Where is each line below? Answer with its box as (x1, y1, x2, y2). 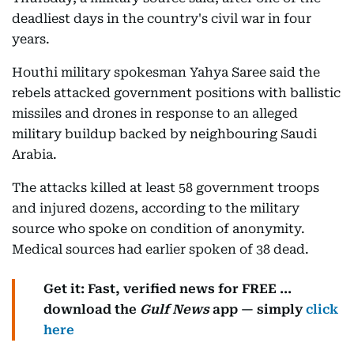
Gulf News (140, 302, 209, 317)
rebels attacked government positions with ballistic (12, 85, 341, 100)
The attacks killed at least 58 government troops (12, 180, 319, 195)
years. (12, 32, 50, 47)
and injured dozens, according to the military (12, 201, 299, 216)
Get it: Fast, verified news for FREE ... (43, 281, 292, 296)
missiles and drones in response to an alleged (12, 106, 298, 121)
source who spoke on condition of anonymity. (12, 221, 305, 236)
